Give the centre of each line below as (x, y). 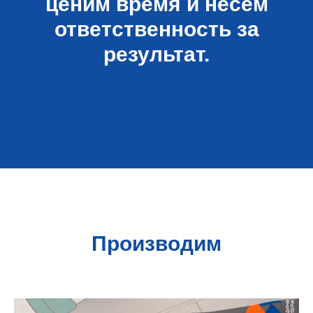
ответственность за (156, 29)
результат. (156, 54)
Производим (156, 243)
